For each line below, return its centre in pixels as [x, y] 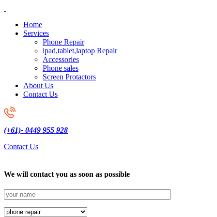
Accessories [61, 59]
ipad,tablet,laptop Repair [80, 51]
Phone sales [61, 68]
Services [36, 33]
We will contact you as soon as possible [67, 174]
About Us [38, 85]
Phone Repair [63, 42]
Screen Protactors [69, 77]
